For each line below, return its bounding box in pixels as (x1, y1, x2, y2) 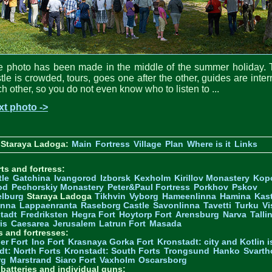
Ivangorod (54, 173, 97, 183)
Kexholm (134, 173, 171, 183)
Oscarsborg (138, 255, 187, 265)
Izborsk (100, 173, 131, 183)
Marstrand (10, 255, 52, 265)
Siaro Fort (55, 255, 96, 265)
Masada (149, 219, 182, 228)
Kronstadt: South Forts (64, 246, 160, 256)
